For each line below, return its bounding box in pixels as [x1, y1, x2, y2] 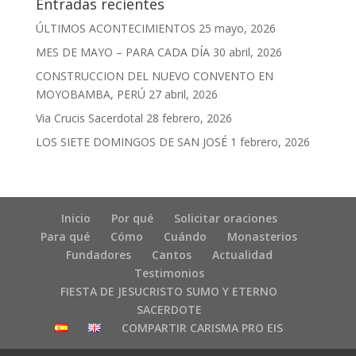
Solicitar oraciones [173, 211, 277, 226]
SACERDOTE [136, 302, 202, 318]
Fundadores [65, 247, 131, 263]
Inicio [60, 211, 91, 226]
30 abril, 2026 [212, 44, 282, 60]
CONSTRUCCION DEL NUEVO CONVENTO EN [35, 68, 273, 84]
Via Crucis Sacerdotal [35, 110, 143, 126]
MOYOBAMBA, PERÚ [35, 87, 145, 103]
